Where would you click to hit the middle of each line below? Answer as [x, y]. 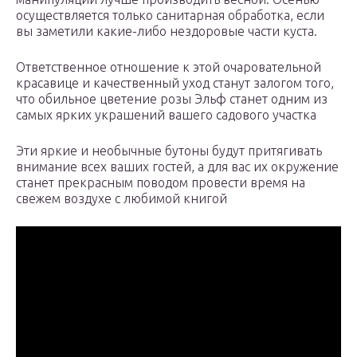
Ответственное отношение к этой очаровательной [169, 67]
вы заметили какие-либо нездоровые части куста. [167, 31]
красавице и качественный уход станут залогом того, [175, 83]
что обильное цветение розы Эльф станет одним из [172, 99]
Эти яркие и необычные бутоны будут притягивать [169, 151]
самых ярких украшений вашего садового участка [166, 115]
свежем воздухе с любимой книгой [122, 199]
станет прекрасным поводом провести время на [161, 183]
